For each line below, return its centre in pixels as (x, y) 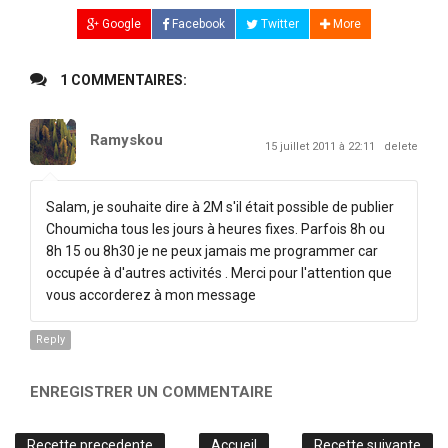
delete (401, 146)
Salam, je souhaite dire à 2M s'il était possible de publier (220, 206)
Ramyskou (126, 139)
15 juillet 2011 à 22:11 (321, 146)
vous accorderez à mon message (151, 294)
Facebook (197, 23)
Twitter (278, 23)
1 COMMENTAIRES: (122, 79)
